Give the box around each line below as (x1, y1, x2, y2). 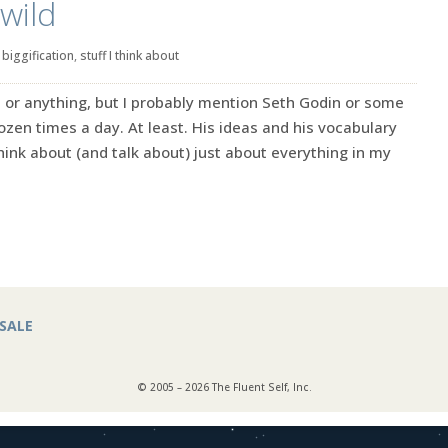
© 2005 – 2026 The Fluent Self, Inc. (136, 380, 312, 394)
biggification (2, 47, 74, 64)
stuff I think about (80, 47, 179, 64)
